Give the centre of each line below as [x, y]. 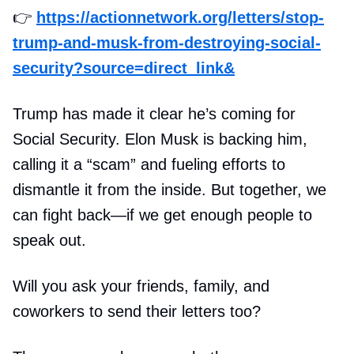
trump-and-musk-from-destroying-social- [167, 43]
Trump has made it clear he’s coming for [154, 114]
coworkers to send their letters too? [137, 311]
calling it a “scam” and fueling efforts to [149, 164]
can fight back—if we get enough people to [162, 215]
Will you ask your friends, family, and [141, 286]
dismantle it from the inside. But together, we [169, 190]
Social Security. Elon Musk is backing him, [160, 139]
